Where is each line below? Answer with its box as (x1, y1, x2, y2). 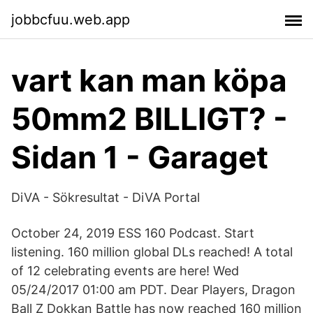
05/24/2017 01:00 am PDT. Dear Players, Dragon (11, 282, 296, 297)
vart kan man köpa (11, 61, 287, 99)
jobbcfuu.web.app (11, 10, 130, 28)
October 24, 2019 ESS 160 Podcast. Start (11, 226, 254, 240)
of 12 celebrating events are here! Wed (11, 263, 239, 278)
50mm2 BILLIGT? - (11, 100, 288, 138)
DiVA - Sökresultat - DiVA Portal (11, 190, 200, 205)
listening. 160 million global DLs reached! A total (11, 245, 293, 259)
